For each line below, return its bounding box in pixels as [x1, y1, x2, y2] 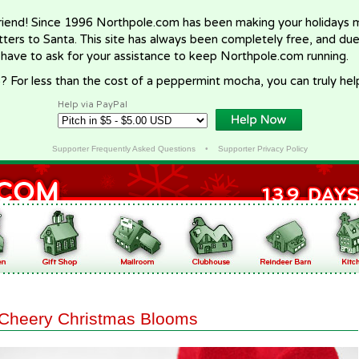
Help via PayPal [58, 99, 127, 110]
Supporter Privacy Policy [217, 144, 308, 153]
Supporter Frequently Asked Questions [51, 144, 196, 153]
